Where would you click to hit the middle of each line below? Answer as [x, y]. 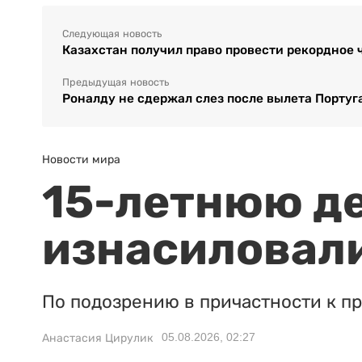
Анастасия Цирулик [98, 338]
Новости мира [81, 160]
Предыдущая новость [116, 83]
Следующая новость [112, 34]
